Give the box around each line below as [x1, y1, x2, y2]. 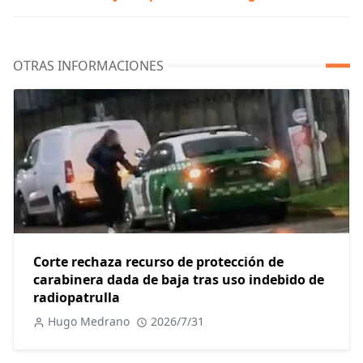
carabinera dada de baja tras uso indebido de [33, 271, 324, 289]
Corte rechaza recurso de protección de [33, 253, 284, 271]
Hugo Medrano [48, 314, 130, 330]
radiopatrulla [33, 288, 120, 307]
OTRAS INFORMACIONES [13, 57, 164, 75]
